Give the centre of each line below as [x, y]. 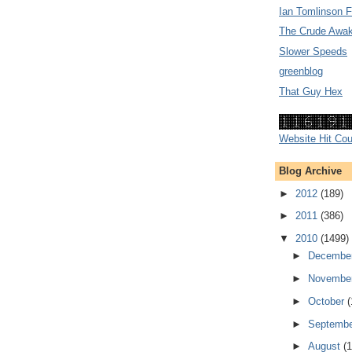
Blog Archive [310, 171]
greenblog [301, 71]
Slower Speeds [313, 51]
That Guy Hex [311, 91]
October [327, 301]
